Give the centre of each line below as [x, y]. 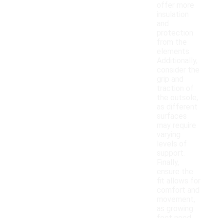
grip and [170, 79]
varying [169, 135]
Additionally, [177, 61]
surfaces [172, 116]
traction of [175, 89]
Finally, [168, 163]
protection [175, 33]
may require [176, 126]
